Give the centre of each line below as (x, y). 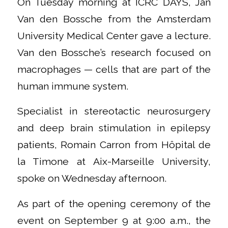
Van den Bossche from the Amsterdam (114, 19)
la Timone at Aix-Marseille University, (114, 162)
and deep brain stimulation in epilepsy (114, 128)
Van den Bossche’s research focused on (114, 52)
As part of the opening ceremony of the (114, 204)
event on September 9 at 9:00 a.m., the (114, 220)
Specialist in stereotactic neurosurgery (114, 111)
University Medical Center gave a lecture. (114, 36)
